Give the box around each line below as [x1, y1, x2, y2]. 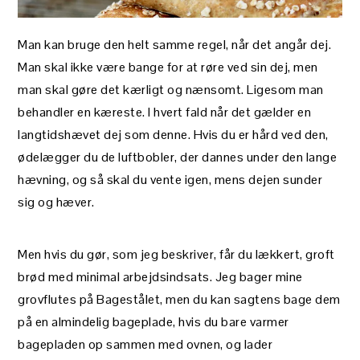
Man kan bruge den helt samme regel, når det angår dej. [18, 35, 332, 53]
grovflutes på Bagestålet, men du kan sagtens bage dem [18, 290, 341, 308]
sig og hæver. [18, 193, 95, 211]
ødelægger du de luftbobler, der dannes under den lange [18, 148, 337, 166]
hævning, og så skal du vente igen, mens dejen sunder [18, 170, 323, 188]
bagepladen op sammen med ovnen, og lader [18, 335, 273, 353]
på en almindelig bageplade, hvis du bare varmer [18, 313, 289, 330]
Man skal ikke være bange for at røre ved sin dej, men [18, 58, 318, 76]
